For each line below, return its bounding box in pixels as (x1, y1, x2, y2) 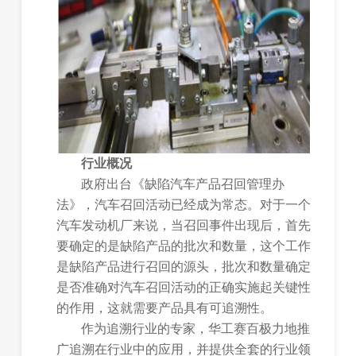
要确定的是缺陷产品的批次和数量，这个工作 (56, 239, 311, 253)
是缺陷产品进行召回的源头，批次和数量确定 (56, 260, 311, 274)
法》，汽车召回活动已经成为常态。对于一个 (56, 198, 311, 212)
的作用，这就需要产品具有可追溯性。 (56, 301, 273, 315)
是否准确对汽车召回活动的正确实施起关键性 (56, 281, 311, 295)
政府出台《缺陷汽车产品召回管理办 (81, 177, 285, 192)
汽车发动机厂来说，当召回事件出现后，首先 (56, 219, 311, 233)
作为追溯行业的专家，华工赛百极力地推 (81, 322, 311, 336)
